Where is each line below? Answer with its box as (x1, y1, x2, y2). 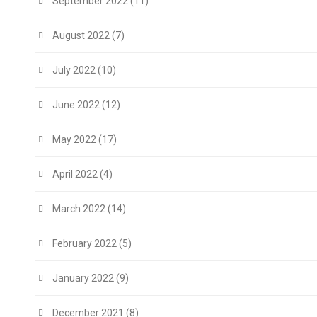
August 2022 (52, 29, 110, 41)
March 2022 (52, 202, 105, 214)
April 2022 (52, 168, 98, 180)
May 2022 (52, 133, 96, 145)
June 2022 (52, 98, 100, 110)
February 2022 (52, 237, 117, 249)
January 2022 (52, 272, 114, 284)
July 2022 (52, 64, 96, 76)
